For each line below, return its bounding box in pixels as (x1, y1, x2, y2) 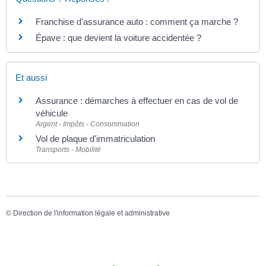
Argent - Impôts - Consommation (36, 120, 140, 129)
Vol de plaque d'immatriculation (36, 134, 155, 144)
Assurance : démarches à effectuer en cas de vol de (36, 96, 238, 106)
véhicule (36, 108, 68, 119)
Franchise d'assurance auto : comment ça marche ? (36, 16, 238, 27)
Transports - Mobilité (36, 145, 101, 154)
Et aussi (15, 72, 47, 83)
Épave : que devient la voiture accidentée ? (36, 32, 201, 43)
